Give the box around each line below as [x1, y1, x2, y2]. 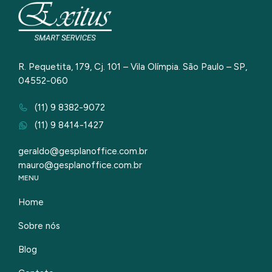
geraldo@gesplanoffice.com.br [18, 146, 148, 157]
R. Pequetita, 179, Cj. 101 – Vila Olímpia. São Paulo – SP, [18, 61, 247, 73]
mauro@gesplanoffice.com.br [18, 160, 142, 171]
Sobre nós [18, 220, 60, 232]
